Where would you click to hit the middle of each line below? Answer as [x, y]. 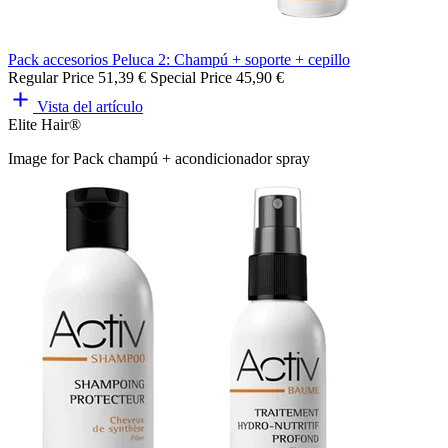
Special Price [191, 77]
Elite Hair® [44, 124]
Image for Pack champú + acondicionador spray [159, 158]
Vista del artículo [90, 106]
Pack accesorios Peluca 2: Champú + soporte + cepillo [179, 59]
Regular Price [51, 77]
